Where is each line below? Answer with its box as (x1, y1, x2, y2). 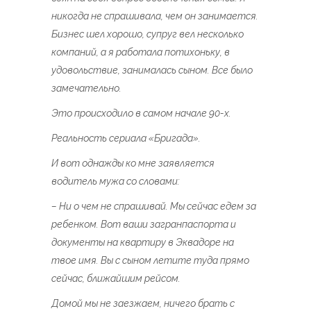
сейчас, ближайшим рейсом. (51, 273, 180, 284)
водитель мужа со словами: (51, 176, 180, 187)
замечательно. (51, 83, 121, 94)
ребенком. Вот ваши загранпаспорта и (51, 219, 236, 230)
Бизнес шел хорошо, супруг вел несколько (51, 28, 244, 40)
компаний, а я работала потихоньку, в (51, 47, 230, 58)
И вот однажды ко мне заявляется (51, 158, 215, 169)
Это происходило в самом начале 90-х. (51, 108, 231, 119)
